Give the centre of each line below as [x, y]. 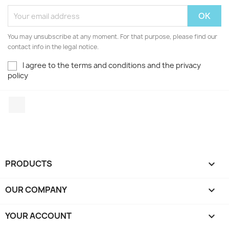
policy [18, 76]
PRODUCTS [29, 163]
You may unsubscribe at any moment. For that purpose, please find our [112, 37]
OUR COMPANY [36, 189]
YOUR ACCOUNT [38, 215]
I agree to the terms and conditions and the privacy [112, 65]
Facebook [44, 102]
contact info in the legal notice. [53, 47]
